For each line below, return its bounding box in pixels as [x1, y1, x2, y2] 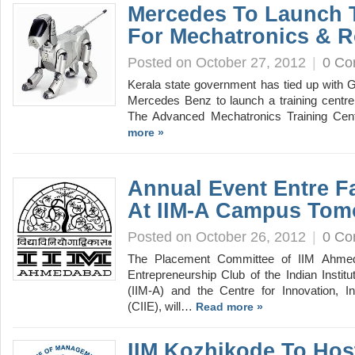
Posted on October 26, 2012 [128, 228, 306, 245]
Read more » [196, 301, 263, 313]
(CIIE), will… [128, 300, 196, 313]
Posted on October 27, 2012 [128, 54, 306, 71]
